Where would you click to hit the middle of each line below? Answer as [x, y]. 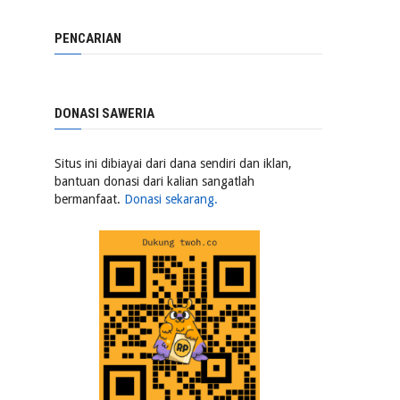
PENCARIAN [88, 38]
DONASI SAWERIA [104, 113]
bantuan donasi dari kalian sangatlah [154, 181]
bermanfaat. [89, 199]
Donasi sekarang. [171, 199]
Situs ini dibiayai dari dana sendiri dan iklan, [173, 163]
